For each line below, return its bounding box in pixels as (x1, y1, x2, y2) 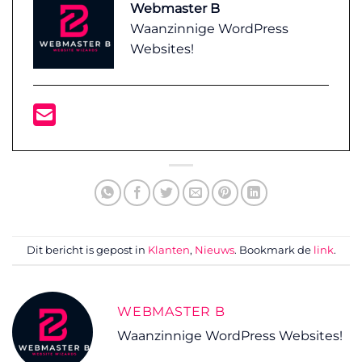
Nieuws (194, 243, 234, 256)
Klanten (147, 243, 190, 256)
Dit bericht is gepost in (26, 243, 148, 256)
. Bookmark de (234, 243, 314, 256)
